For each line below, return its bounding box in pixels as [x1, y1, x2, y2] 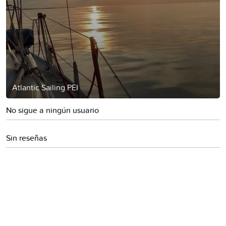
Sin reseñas [6, 132, 47, 144]
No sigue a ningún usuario [6, 104, 99, 116]
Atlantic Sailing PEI [12, 81, 78, 93]
